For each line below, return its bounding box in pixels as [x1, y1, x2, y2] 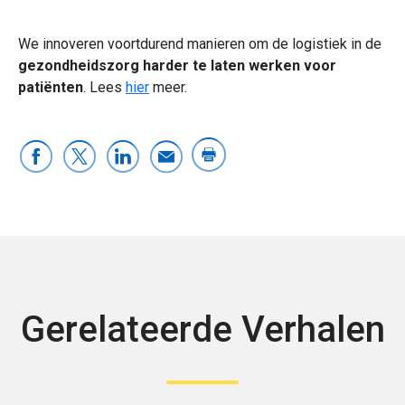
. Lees [83, 78, 126, 96]
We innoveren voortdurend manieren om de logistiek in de [18, 34, 381, 52]
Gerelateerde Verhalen [20, 307, 385, 351]
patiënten [18, 78, 83, 96]
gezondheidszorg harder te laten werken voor [18, 56, 336, 74]
